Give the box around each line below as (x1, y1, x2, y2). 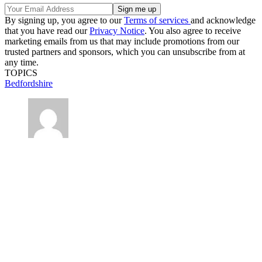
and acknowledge (191, 15, 256, 25)
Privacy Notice (89, 25, 144, 36)
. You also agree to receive (144, 25, 241, 36)
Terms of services (124, 15, 191, 25)
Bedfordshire (5, 78, 53, 88)
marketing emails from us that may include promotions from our (5, 36, 239, 46)
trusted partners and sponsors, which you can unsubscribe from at (5, 46, 245, 57)
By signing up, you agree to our (5, 15, 124, 25)
